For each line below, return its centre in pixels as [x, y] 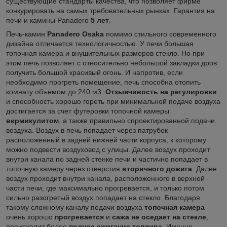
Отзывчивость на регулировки [161, 91]
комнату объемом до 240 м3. [56, 91]
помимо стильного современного [161, 34]
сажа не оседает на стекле [159, 217]
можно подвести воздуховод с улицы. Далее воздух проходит [108, 149]
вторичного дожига [157, 168]
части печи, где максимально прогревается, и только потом [105, 188]
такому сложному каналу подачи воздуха [75, 207]
